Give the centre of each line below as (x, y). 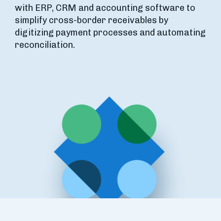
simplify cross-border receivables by (92, 20)
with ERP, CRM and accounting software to (105, 8)
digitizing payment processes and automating (110, 33)
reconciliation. (45, 45)
